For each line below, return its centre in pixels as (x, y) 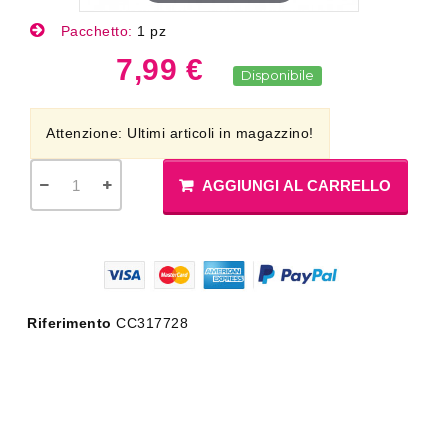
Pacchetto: (96, 31)
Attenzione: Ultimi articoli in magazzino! (180, 133)
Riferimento (69, 323)
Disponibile (278, 75)
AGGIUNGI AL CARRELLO (297, 185)
